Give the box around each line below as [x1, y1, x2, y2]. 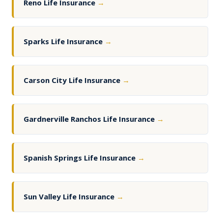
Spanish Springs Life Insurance [24, 153, 137, 163]
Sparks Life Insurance [24, 36, 105, 47]
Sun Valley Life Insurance [24, 192, 116, 202]
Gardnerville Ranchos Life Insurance [24, 114, 157, 124]
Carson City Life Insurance [24, 75, 122, 85]
